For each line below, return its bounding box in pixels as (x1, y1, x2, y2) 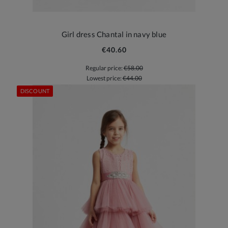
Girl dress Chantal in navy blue (61, 29, 167, 39)
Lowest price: (86, 74, 123, 82)
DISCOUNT (20, 87, 49, 94)
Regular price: (85, 64, 124, 72)
